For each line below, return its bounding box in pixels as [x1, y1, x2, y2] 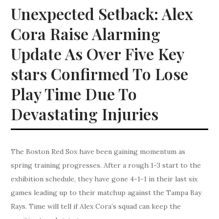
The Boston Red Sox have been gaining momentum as [11, 147, 186, 156]
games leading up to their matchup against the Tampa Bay [11, 188, 202, 197]
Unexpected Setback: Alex [11, 3, 194, 24]
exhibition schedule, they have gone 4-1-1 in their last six [11, 175, 198, 184]
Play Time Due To [11, 83, 137, 105]
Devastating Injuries [11, 103, 159, 125]
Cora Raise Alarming [11, 23, 161, 44]
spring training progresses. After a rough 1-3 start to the [11, 161, 201, 170]
